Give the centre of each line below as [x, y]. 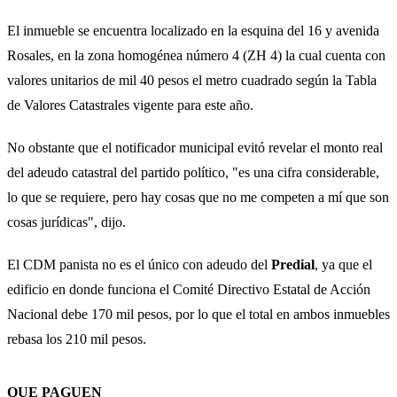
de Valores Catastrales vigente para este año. [130, 105]
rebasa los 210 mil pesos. [77, 339]
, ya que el [343, 264]
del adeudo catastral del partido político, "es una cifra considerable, [193, 172]
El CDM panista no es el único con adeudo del [139, 264]
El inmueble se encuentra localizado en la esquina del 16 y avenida [193, 30]
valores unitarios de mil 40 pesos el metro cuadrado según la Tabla [192, 80]
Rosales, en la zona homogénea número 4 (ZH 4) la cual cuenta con [196, 55]
